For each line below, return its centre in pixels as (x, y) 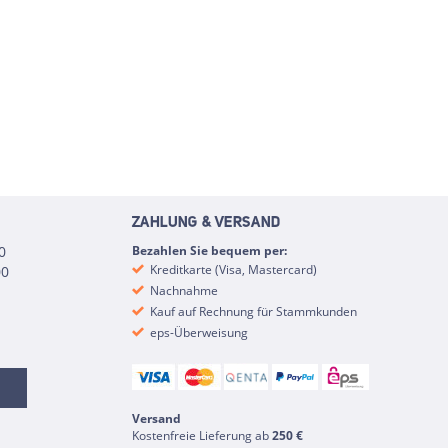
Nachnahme (183, 290)
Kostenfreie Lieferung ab (202, 436)
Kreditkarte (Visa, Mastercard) (232, 269)
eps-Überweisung (198, 332)
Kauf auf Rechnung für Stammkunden (252, 311)
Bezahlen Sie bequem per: (210, 250)
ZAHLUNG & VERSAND (206, 223)
